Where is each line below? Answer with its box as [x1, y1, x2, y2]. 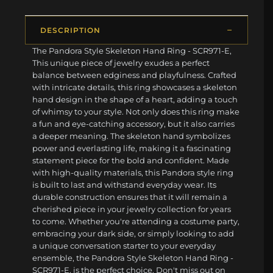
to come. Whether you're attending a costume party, [32, 216, 240, 226]
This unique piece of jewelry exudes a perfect [32, 57, 210, 68]
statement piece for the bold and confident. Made [32, 155, 230, 165]
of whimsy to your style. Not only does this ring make [32, 106, 240, 116]
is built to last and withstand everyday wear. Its [32, 179, 217, 190]
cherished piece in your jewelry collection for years [32, 204, 232, 214]
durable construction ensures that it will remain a [32, 191, 228, 202]
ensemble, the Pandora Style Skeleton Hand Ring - [32, 252, 234, 263]
